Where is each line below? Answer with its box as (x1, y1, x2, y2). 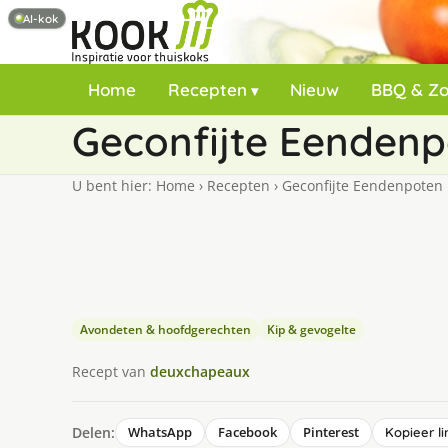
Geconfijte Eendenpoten (278, 176, 443, 195)
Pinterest (303, 423, 359, 441)
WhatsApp (128, 423, 192, 441)
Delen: (72, 422, 115, 442)
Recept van (72, 361, 150, 381)
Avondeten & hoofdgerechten (80, 321, 251, 338)
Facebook (218, 423, 277, 441)
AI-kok (23, 10, 58, 26)
